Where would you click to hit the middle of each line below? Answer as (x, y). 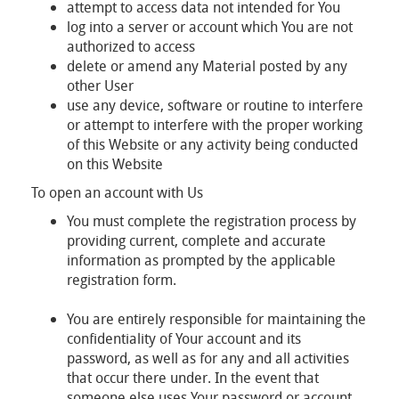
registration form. (122, 280)
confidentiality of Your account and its (184, 338)
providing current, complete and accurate (196, 240)
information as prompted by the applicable (201, 260)
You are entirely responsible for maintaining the (216, 319)
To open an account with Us (117, 192)
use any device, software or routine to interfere (215, 105)
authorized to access (131, 46)
